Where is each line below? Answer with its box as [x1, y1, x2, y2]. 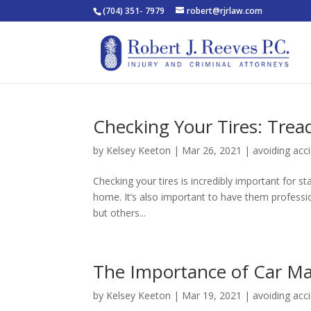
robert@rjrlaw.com [187, 5, 263, 17]
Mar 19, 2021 [182, 289, 242, 302]
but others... [93, 206, 146, 219]
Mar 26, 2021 [182, 144, 242, 157]
